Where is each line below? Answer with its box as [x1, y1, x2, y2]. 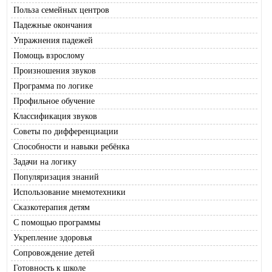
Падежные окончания [13, 20, 92, 30]
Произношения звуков [13, 66, 96, 75]
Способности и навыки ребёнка [13, 141, 129, 151]
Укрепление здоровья [13, 233, 92, 242]
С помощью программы [13, 217, 100, 227]
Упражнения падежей [13, 35, 93, 45]
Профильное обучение [13, 96, 95, 106]
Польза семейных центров [13, 5, 109, 15]
